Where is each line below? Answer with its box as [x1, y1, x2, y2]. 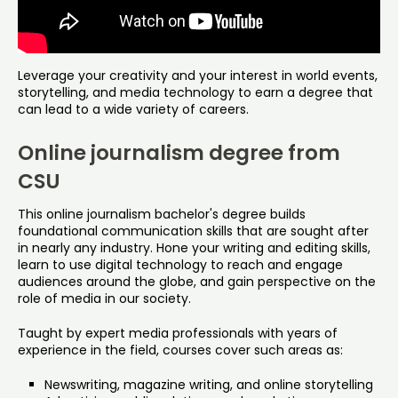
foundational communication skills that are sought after [18, 221, 369, 240]
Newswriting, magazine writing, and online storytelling [44, 375, 373, 394]
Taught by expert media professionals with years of [18, 323, 338, 342]
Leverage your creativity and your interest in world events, [18, 66, 378, 84]
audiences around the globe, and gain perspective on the [18, 272, 376, 291]
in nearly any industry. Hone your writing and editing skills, [18, 238, 370, 257]
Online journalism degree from [18, 138, 340, 167]
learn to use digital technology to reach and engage [18, 255, 343, 274]
